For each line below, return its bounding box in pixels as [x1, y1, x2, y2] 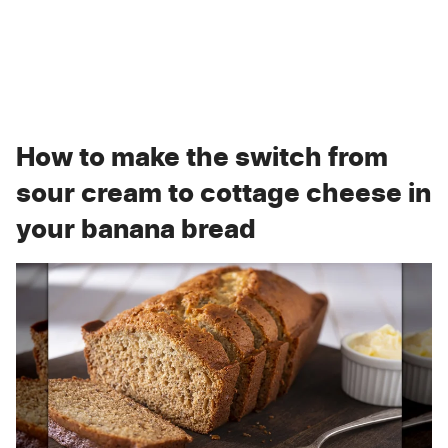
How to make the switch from [16, 140, 388, 172]
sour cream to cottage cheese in [16, 176, 431, 208]
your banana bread [16, 212, 256, 244]
